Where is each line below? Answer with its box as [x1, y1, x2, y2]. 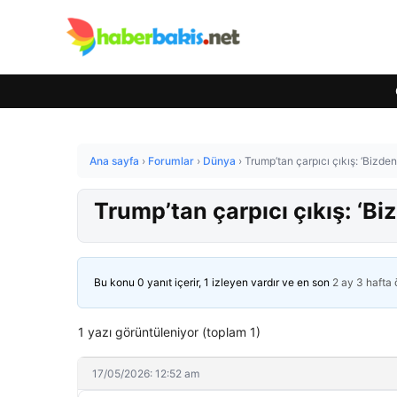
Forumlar [148, 154, 194, 167]
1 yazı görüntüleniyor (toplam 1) [78, 324, 261, 339]
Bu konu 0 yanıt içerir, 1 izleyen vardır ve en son [94, 276, 332, 289]
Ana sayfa [90, 154, 139, 167]
